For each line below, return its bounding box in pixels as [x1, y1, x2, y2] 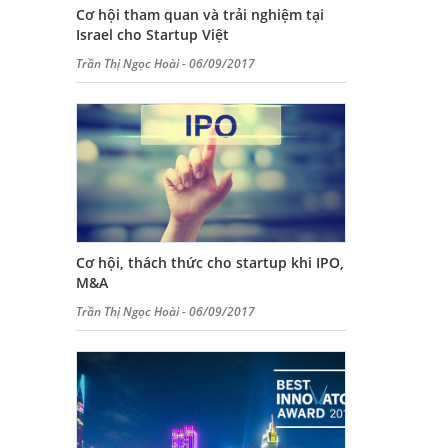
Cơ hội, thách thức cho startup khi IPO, [76, 253, 344, 272]
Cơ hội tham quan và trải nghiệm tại [76, 5, 324, 24]
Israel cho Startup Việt [76, 25, 229, 44]
